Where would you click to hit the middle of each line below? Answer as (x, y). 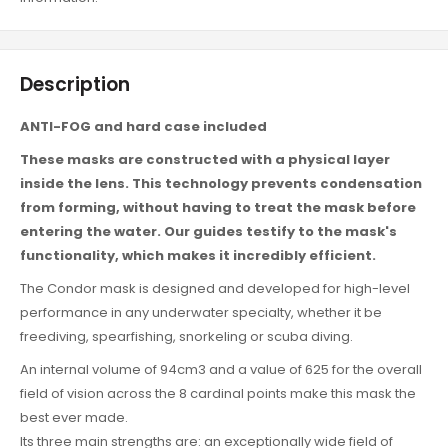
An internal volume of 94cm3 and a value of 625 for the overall (221, 369)
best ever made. (74, 417)
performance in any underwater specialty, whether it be (201, 312)
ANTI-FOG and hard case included (143, 126)
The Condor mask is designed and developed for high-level (215, 288)
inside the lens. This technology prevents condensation (221, 183)
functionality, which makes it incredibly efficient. (198, 255)
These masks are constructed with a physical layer (205, 159)
